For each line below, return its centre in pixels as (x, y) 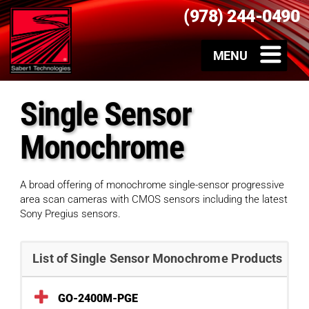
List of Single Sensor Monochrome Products (158, 259)
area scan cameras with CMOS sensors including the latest (154, 200)
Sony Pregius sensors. (70, 214)
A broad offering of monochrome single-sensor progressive (152, 185)
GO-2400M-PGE (98, 299)
